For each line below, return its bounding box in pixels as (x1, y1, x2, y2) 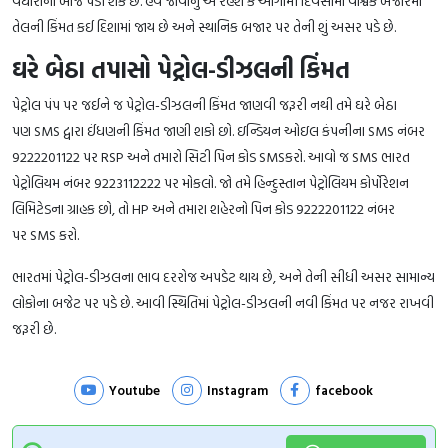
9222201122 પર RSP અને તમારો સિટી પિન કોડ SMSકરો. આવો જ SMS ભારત (12, 145, 410, 167)
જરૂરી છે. (12, 317, 56, 339)
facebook (314, 379, 373, 400)
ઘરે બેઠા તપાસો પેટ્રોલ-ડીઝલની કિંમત (12, 51, 356, 87)
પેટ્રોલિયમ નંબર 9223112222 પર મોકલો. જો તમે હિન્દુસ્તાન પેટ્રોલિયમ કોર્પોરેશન (12, 171, 409, 193)
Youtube (108, 379, 160, 400)
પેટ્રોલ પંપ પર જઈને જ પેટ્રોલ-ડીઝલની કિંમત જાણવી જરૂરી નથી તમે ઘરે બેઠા (12, 93, 397, 115)
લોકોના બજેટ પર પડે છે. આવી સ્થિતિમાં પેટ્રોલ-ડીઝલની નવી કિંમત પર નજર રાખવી (12, 291, 434, 313)
